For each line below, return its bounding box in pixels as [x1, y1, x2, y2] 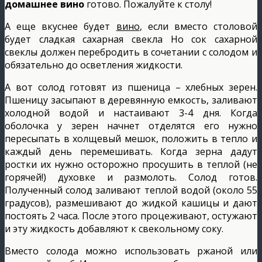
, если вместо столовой [139, 19, 258, 33]
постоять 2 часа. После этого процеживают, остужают [5, 209, 257, 222]
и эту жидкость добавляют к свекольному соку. [5, 222, 223, 235]
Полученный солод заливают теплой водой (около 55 [5, 183, 257, 196]
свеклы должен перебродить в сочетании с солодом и [5, 45, 257, 58]
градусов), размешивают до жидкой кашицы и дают [5, 196, 257, 209]
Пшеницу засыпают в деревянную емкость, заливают [5, 93, 257, 106]
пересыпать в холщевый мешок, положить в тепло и [5, 132, 257, 145]
